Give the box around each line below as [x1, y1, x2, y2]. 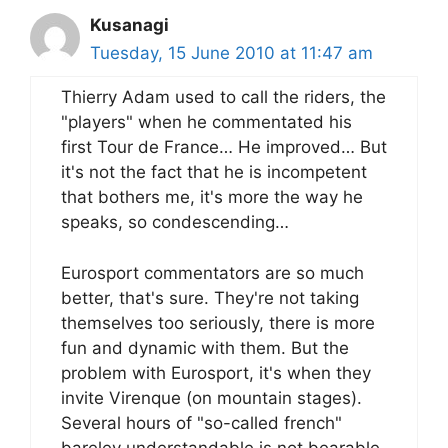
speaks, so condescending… [61, 212, 289, 232]
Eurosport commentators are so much [61, 262, 364, 283]
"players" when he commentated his [61, 112, 352, 132]
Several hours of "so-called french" [61, 412, 342, 433]
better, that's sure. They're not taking [61, 287, 359, 308]
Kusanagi [90, 15, 169, 35]
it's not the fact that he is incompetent [61, 162, 367, 182]
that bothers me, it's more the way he [61, 187, 363, 207]
